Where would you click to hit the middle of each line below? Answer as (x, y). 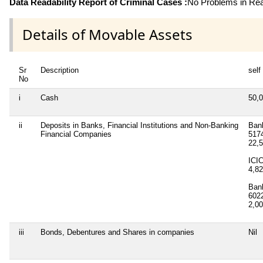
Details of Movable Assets (107, 35)
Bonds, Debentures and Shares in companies (117, 232)
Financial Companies (76, 134)
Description (60, 70)
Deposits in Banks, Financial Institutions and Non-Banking (139, 125)
